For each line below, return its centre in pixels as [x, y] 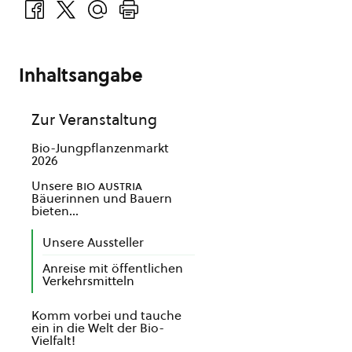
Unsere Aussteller [93, 242]
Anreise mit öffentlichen [113, 268]
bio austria [109, 185]
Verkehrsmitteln [88, 280]
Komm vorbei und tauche [106, 315]
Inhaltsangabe [81, 75]
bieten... [55, 211]
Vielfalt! [53, 340]
